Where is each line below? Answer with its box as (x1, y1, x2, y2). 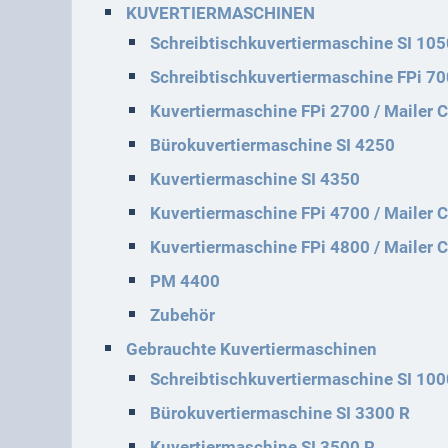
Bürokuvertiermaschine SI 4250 (150, 135, 395, 155)
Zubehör (150, 305, 215, 325)
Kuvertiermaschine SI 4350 (150, 169, 360, 189)
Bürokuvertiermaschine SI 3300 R (150, 403, 410, 423)
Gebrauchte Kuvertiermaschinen (126, 339, 377, 359)
